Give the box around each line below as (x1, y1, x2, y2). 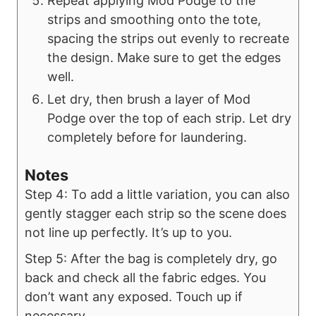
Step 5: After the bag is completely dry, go (25, 250, 277, 266)
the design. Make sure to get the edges (47, 49, 281, 65)
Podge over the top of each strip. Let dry (47, 110, 291, 126)
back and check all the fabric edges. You (25, 269, 266, 285)
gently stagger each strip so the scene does (25, 205, 286, 221)
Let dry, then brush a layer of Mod (47, 91, 250, 107)
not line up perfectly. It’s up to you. (25, 224, 232, 240)
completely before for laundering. (47, 129, 247, 145)
